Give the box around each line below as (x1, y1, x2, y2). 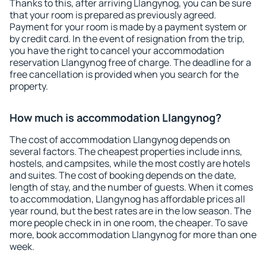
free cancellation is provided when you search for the (9, 68, 239, 81)
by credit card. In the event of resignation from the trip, (9, 32, 245, 45)
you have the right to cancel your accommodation (9, 44, 224, 57)
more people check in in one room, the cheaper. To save (9, 216, 248, 229)
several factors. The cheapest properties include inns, (9, 145, 242, 158)
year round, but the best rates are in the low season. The (9, 204, 251, 217)
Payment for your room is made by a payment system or (9, 20, 247, 33)
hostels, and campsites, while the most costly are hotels (9, 157, 250, 170)
